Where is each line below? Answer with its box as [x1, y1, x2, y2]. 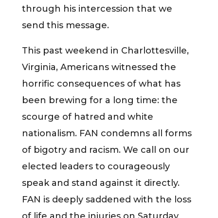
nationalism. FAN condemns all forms [21, 127, 192, 139]
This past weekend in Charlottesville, [21, 45, 189, 56]
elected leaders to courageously [21, 161, 170, 172]
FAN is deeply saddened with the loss [21, 194, 191, 205]
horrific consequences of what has [21, 78, 181, 89]
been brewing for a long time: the [21, 94, 178, 106]
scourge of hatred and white [21, 111, 153, 122]
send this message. [21, 19, 109, 31]
